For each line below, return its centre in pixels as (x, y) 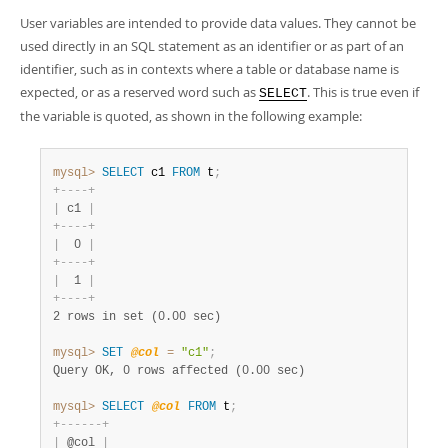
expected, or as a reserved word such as (139, 92)
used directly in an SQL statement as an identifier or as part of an (212, 46)
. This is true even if (363, 92)
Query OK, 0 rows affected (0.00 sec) (179, 371)
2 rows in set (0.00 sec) (137, 317)
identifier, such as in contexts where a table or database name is (209, 69)
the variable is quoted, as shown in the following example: (191, 116)
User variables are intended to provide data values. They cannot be (218, 23)
